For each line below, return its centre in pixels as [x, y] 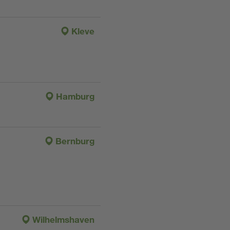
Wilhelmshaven [63, 220]
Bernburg [75, 141]
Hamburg [75, 97]
